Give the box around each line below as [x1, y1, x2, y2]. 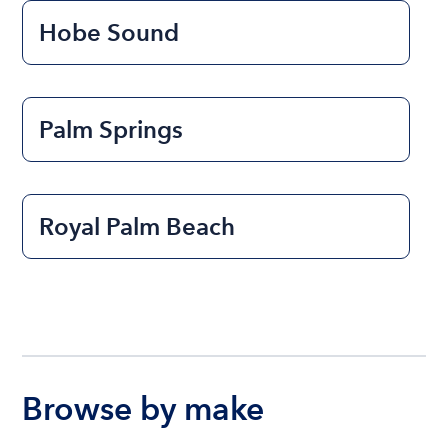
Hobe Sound [39, 18, 180, 47]
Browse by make [22, 389, 265, 428]
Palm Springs [39, 115, 184, 144]
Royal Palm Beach [39, 212, 236, 241]
